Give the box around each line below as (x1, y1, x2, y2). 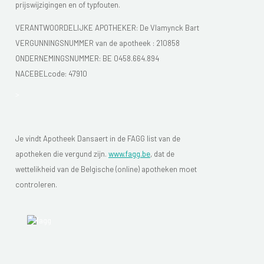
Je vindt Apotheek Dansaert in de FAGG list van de (15, 133, 180, 143)
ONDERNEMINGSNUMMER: (15, 53, 103, 63)
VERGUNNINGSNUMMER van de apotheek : (15, 38, 156, 48)
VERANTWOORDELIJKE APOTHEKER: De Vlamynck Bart (15, 22, 199, 32)
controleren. (15, 179, 57, 189)
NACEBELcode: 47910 (15, 68, 87, 78)
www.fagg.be (108, 148, 150, 159)
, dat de (150, 148, 174, 159)
